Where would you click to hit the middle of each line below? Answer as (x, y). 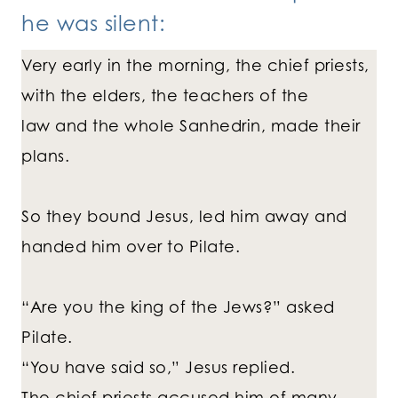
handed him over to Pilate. (131, 247)
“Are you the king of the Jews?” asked (178, 307)
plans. (45, 156)
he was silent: (93, 24)
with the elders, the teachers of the (165, 96)
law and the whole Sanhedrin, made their (191, 126)
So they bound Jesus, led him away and (184, 216)
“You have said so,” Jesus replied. (158, 367)
